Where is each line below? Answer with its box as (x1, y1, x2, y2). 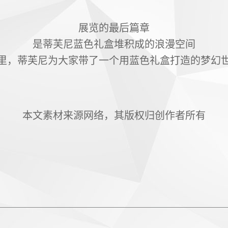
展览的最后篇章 (78, 20, 150, 35)
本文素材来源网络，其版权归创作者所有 (22, 107, 206, 122)
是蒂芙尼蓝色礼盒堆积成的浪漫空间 (32, 36, 195, 51)
